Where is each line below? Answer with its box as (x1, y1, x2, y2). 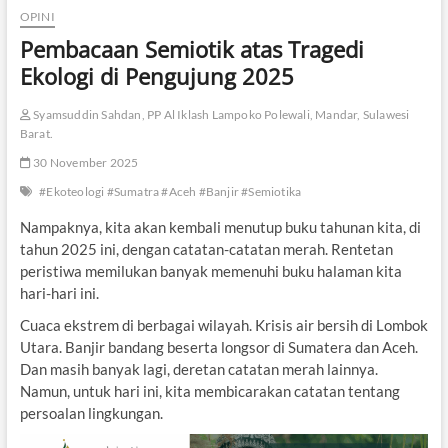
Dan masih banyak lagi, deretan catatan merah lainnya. (19, 360, 378, 379)
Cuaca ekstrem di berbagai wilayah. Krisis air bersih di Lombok (19, 316, 428, 335)
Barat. (19, 126, 53, 142)
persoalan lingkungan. (19, 404, 163, 423)
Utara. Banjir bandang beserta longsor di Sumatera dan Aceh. (19, 338, 418, 357)
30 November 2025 (30, 155, 139, 171)
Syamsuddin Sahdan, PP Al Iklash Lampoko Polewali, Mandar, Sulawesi (30, 107, 410, 123)
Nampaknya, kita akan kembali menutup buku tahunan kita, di (19, 218, 421, 237)
